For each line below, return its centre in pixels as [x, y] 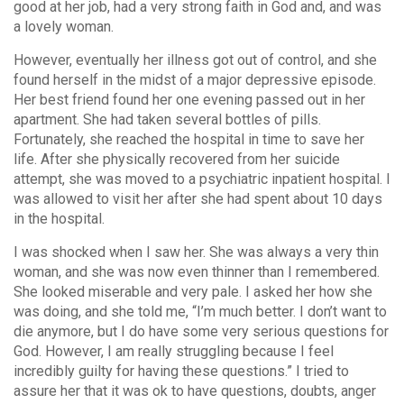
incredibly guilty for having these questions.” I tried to [181, 372]
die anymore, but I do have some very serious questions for [201, 332]
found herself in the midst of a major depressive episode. [195, 80]
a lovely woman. [64, 27]
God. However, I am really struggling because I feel [174, 352]
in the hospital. [59, 219]
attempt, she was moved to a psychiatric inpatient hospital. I [202, 179]
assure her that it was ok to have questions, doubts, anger [195, 391]
